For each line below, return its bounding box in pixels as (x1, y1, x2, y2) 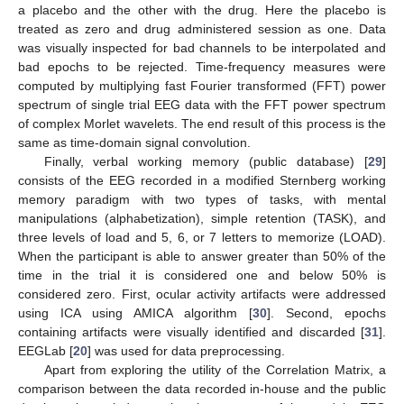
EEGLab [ (18, 344, 73, 359)
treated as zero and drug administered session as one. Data (18, 22, 386, 37)
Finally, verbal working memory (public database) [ (43, 154, 368, 170)
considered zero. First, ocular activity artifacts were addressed (18, 287, 386, 302)
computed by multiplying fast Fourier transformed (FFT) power (18, 78, 386, 94)
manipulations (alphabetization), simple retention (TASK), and (18, 211, 386, 226)
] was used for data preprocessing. (87, 344, 285, 359)
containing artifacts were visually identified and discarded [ (18, 325, 364, 340)
